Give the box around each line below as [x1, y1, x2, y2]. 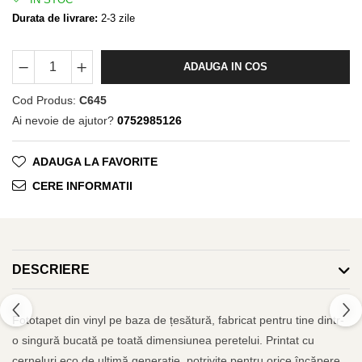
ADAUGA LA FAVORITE [32, 154, 158, 168]
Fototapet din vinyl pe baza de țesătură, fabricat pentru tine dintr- [12, 313, 344, 326]
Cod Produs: [12, 93, 76, 107]
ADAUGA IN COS [183, 60, 267, 73]
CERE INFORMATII [32, 179, 133, 192]
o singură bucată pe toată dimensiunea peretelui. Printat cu [12, 333, 314, 347]
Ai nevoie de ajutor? [12, 113, 114, 127]
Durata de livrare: [12, 11, 98, 24]
